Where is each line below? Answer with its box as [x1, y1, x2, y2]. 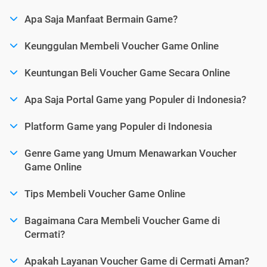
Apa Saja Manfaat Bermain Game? [24, 13, 178, 25]
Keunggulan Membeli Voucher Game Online [24, 39, 219, 52]
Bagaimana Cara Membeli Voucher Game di [24, 214, 220, 226]
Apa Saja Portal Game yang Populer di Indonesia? [24, 93, 246, 105]
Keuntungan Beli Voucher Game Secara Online [24, 66, 230, 79]
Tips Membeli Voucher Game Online [24, 187, 185, 200]
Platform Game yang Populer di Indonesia [24, 120, 212, 132]
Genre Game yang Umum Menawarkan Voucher [24, 147, 237, 159]
